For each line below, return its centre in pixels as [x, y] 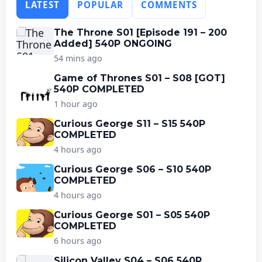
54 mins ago [78, 58]
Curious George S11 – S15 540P [130, 123]
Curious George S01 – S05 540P [132, 215]
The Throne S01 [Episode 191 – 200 [140, 32]
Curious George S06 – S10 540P [132, 169]
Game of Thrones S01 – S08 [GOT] [139, 78]
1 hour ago [76, 104]
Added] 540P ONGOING [113, 43]
